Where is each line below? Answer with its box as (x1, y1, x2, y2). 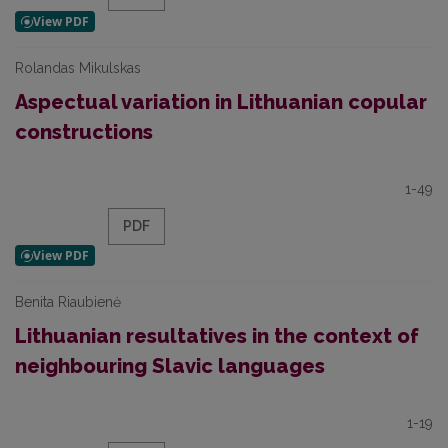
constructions (15, 120, 153, 144)
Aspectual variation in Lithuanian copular (15, 90, 427, 114)
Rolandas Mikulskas (15, 60, 141, 76)
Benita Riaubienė (15, 294, 121, 310)
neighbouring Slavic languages (15, 354, 325, 378)
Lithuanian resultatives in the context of (15, 324, 419, 348)
